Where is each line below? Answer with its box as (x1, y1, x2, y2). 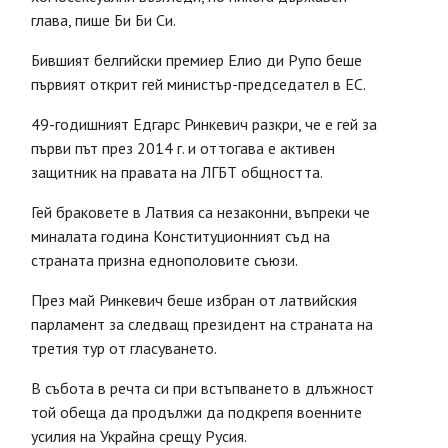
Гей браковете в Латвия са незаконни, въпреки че (31, 202, 370, 222)
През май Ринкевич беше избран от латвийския (31, 290, 357, 310)
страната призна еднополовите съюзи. (31, 250, 298, 270)
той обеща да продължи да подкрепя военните (31, 402, 362, 422)
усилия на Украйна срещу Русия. (31, 426, 247, 446)
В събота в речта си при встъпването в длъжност (31, 378, 374, 398)
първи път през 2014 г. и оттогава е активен (31, 138, 335, 158)
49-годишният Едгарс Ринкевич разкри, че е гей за (31, 114, 377, 134)
